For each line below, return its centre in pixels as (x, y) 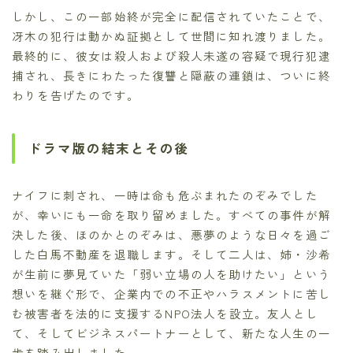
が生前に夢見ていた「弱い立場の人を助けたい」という (172, 274)
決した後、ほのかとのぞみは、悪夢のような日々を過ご (172, 235)
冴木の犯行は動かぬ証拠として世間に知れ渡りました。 (172, 35)
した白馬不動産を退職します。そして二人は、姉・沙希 (172, 255)
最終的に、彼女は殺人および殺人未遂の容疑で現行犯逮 (172, 55)
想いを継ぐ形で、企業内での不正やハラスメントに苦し (172, 294)
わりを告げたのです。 (76, 95)
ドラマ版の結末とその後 (109, 149)
